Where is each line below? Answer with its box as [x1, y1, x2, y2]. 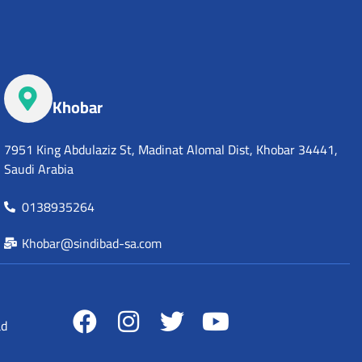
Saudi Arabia [3, 156, 74, 181]
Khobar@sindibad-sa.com [22, 230, 162, 255]
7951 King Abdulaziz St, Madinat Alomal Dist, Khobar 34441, [3, 137, 338, 162]
